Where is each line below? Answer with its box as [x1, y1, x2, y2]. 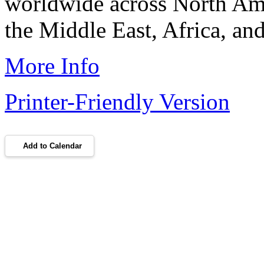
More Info [5, 52, 100, 78]
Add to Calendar [23, 141, 82, 150]
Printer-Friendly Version [5, 88, 230, 114]
